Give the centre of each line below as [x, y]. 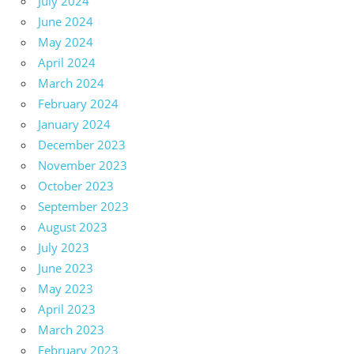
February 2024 [78, 104]
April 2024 [67, 63]
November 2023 [83, 166]
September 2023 [83, 207]
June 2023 [66, 268]
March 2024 [71, 83]
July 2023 [64, 248]
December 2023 [82, 145]
